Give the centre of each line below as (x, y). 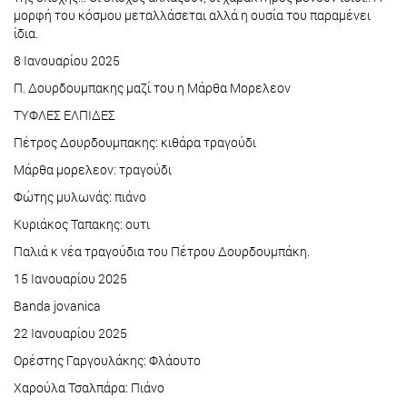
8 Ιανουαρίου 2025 (67, 61)
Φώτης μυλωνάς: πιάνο (80, 197)
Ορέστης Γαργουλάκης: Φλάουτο (107, 361)
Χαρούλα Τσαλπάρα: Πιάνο (89, 388)
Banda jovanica (59, 306)
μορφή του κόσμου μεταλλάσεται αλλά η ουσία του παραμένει (192, 15)
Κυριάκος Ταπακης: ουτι (82, 224)
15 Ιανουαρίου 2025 (70, 279)
